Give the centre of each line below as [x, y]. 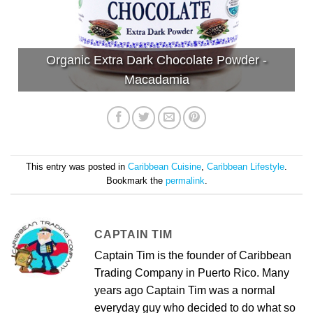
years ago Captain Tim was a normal [185, 290]
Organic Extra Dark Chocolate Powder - [156, 60]
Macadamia [156, 79]
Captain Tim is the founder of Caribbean [193, 255]
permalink [185, 181]
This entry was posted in [77, 167]
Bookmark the [136, 181]
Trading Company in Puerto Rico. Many [192, 272]
